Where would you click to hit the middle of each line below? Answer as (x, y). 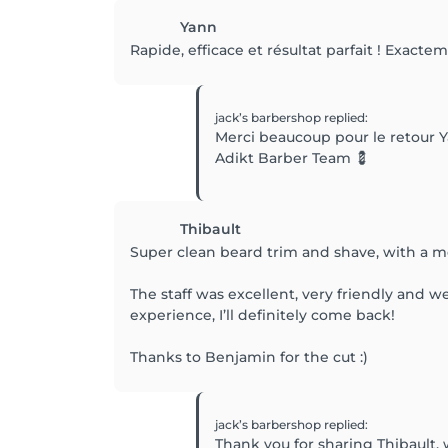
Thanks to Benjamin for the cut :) (249, 357)
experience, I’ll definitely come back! (262, 315)
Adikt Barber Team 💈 (292, 158)
